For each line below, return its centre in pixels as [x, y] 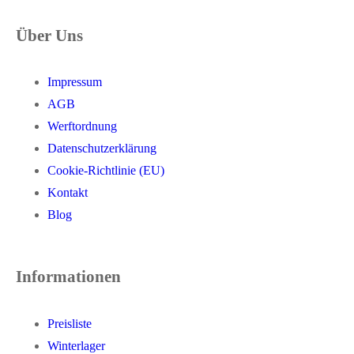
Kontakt [68, 193]
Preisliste [70, 324]
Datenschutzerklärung [102, 149]
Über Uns [49, 35]
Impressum [75, 82]
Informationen [68, 277]
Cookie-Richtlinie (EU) [106, 171]
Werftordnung [82, 126]
